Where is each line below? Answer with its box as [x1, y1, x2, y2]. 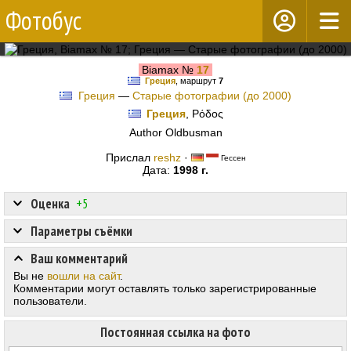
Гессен [218, 154, 246, 163]
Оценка [31, 195, 70, 213]
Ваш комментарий [31, 250, 128, 268]
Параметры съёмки [31, 223, 132, 241]
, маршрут [175, 76, 219, 85]
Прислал [105, 151, 154, 165]
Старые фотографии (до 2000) [132, 89, 291, 103]
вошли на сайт [47, 270, 120, 283]
